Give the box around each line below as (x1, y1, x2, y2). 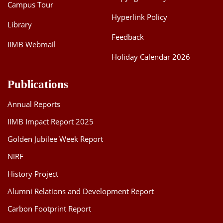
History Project (7, 169, 58, 179)
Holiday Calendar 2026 (111, 52, 190, 62)
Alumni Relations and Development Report (7, 186, 154, 197)
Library (7, 19, 32, 30)
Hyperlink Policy (111, 12, 167, 22)
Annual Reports (7, 99, 60, 110)
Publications (7, 78, 68, 91)
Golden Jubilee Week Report (7, 134, 103, 144)
